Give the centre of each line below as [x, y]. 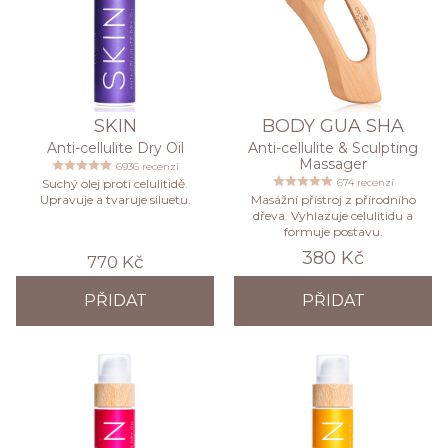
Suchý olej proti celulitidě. [115, 184]
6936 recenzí [147, 167]
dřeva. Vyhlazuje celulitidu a [333, 216]
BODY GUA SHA [333, 126]
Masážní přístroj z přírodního [333, 200]
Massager [333, 164]
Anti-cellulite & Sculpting [333, 148]
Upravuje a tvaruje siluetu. [115, 200]
